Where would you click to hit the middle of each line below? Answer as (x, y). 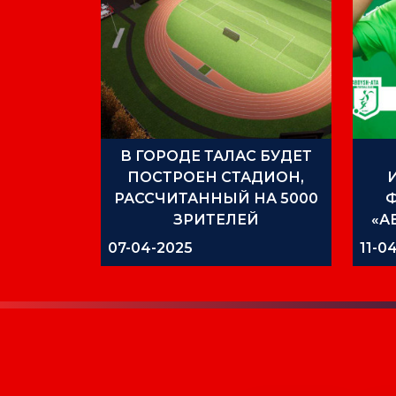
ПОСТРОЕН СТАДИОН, (216, 177)
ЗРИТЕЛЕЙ (216, 219)
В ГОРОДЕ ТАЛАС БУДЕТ (216, 156)
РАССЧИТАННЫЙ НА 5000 (216, 198)
